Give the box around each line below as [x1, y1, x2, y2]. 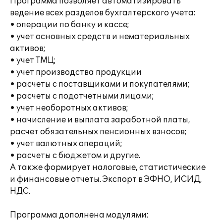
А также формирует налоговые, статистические [10, 163, 206, 172]
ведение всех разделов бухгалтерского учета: [10, 8, 196, 18]
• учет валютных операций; [10, 139, 122, 149]
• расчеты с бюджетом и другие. [10, 151, 140, 161]
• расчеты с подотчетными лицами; [10, 91, 154, 101]
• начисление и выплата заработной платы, [10, 115, 190, 125]
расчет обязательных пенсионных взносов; [10, 127, 187, 137]
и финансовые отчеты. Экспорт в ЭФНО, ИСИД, [10, 174, 202, 184]
